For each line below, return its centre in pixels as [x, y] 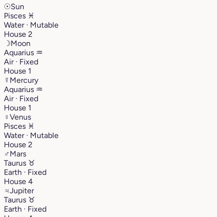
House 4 [18, 181]
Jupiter [22, 190]
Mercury [24, 80]
